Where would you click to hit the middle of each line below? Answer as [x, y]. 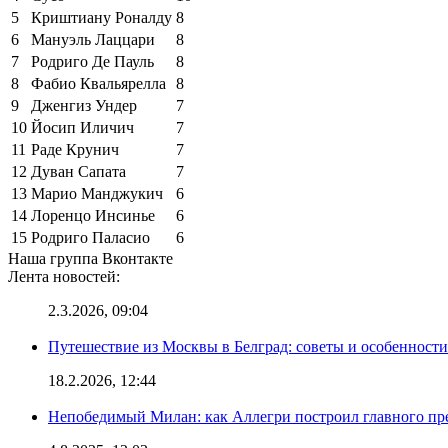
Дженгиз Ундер [84, 105]
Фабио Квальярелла [98, 83]
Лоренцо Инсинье [93, 215]
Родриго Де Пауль [92, 61]
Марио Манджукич [97, 193]
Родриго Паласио [90, 237]
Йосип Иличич [82, 127]
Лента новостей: [64, 276]
